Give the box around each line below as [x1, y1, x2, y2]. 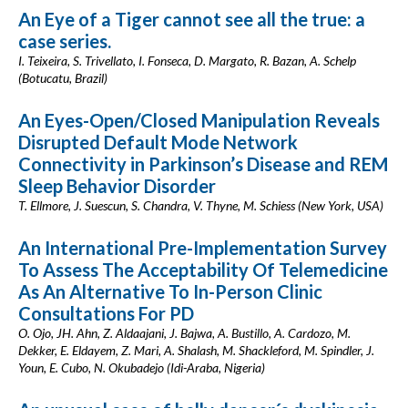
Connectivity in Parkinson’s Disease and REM [18, 153, 388, 175]
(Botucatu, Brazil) [18, 70, 107, 86]
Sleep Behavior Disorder [18, 175, 216, 197]
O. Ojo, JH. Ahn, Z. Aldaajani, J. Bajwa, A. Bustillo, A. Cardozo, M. [18, 325, 351, 341]
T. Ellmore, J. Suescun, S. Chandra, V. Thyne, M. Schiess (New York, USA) [18, 198, 383, 213]
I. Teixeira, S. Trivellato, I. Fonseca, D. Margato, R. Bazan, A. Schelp [18, 53, 356, 68]
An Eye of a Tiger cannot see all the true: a [18, 8, 365, 30]
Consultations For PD [18, 302, 194, 324]
